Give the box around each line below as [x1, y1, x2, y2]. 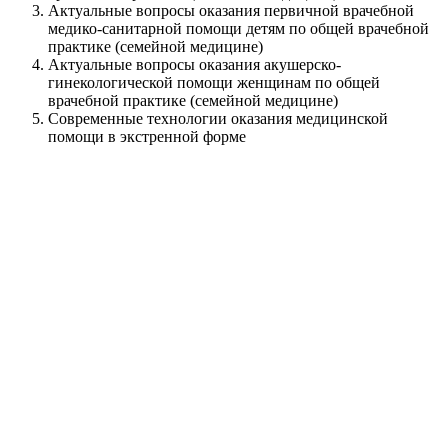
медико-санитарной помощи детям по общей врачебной [48, 19, 429, 37]
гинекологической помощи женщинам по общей [48, 73, 380, 91]
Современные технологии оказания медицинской [48, 109, 388, 127]
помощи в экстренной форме [48, 127, 246, 145]
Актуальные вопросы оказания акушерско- [48, 55, 341, 73]
